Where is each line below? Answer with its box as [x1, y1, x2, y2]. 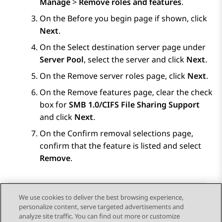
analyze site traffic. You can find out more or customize [19, 212, 180, 221]
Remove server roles [67, 70, 144, 82]
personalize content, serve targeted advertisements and [19, 202, 184, 211]
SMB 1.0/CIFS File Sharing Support [69, 99, 200, 111]
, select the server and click [84, 54, 186, 65]
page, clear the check [131, 87, 213, 98]
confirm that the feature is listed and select [40, 140, 201, 152]
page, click [144, 70, 187, 82]
